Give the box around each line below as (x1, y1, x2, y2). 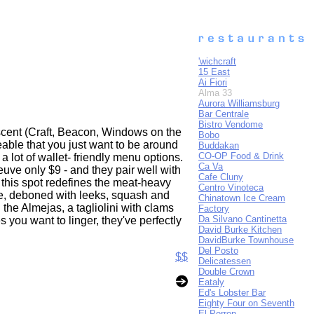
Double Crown (198, 266, 254, 277)
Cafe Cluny (198, 172, 243, 182)
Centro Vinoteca (198, 182, 264, 193)
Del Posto (198, 245, 238, 256)
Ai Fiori (198, 77, 227, 88)
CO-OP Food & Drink (198, 151, 284, 161)
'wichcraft (198, 56, 236, 67)
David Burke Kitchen (198, 224, 282, 235)
